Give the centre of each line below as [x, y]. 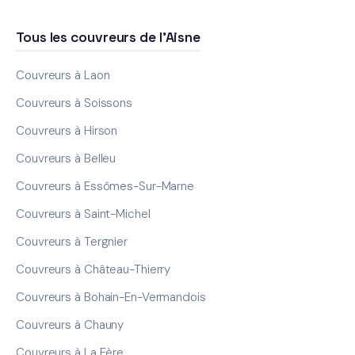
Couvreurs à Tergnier [72, 241]
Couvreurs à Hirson [67, 130]
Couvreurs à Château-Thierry [94, 269]
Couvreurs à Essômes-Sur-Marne [105, 186]
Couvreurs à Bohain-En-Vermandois [111, 297]
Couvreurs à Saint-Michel [83, 214]
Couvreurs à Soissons [74, 103]
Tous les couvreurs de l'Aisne [109, 37]
